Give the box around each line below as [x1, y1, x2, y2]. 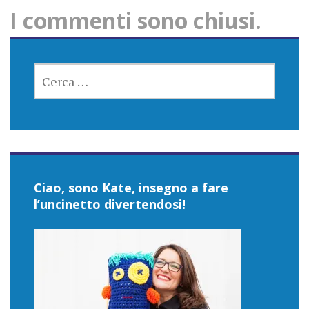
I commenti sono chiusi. [9, 6, 261, 36]
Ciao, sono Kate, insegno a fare [33, 179, 228, 197]
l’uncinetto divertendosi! [33, 196, 186, 213]
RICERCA [32, 63, 77, 77]
